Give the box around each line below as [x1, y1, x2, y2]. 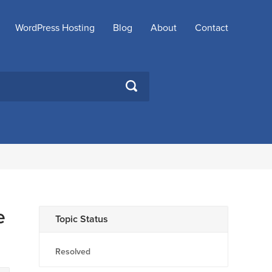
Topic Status [55, 213, 108, 225]
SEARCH [125, 78, 162, 89]
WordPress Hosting [15, 22, 95, 34]
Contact [195, 22, 228, 34]
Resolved [55, 246, 90, 257]
